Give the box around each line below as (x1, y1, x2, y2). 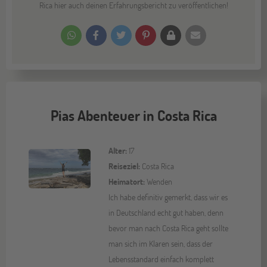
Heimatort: (108, 175, 145, 187)
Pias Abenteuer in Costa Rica (50, 105, 217, 125)
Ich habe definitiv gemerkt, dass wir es (108, 191, 228, 203)
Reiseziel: (108, 160, 140, 172)
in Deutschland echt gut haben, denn (108, 206, 223, 218)
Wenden (145, 175, 172, 187)
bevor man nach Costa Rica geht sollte (108, 222, 228, 234)
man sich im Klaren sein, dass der (108, 237, 213, 249)
